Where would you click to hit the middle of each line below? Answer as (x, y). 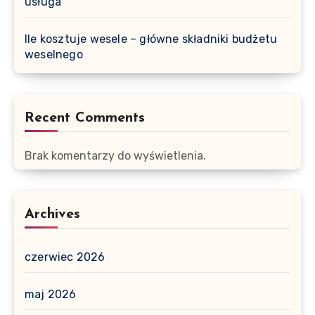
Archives (52, 214)
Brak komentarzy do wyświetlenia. (115, 155)
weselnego (54, 54)
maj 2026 (51, 294)
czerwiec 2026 (65, 257)
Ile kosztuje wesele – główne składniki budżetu (151, 39)
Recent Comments (85, 118)
